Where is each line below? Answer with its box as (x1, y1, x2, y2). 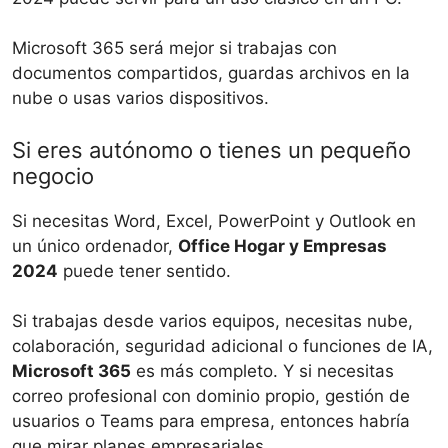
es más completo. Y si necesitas (131, 361, 394, 382)
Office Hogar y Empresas (178, 235, 387, 256)
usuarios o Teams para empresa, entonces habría (12, 411, 410, 432)
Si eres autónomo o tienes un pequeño (12, 136, 411, 163)
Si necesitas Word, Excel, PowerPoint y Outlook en (12, 210, 416, 231)
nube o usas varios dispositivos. (12, 88, 269, 109)
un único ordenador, (12, 235, 178, 256)
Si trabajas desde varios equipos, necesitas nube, (12, 311, 413, 332)
